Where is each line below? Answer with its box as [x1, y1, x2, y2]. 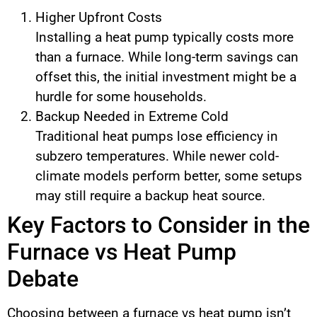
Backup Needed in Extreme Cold [35, 108, 229, 125]
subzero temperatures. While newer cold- [35, 148, 279, 165]
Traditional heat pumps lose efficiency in [35, 128, 278, 145]
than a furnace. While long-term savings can [35, 49, 299, 66]
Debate [7, 265, 79, 293]
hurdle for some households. [35, 88, 207, 105]
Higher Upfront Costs [35, 9, 162, 26]
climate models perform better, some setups [35, 168, 302, 185]
